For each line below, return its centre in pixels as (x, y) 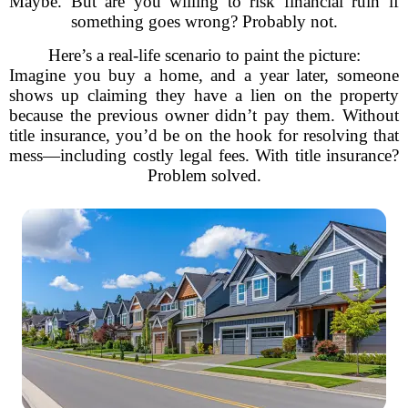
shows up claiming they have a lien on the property (204, 95)
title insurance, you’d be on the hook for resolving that (204, 135)
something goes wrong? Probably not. (204, 21)
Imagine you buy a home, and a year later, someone (204, 75)
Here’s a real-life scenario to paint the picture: (204, 55)
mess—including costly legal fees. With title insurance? (204, 155)
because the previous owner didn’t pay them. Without (204, 115)
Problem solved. (204, 175)
